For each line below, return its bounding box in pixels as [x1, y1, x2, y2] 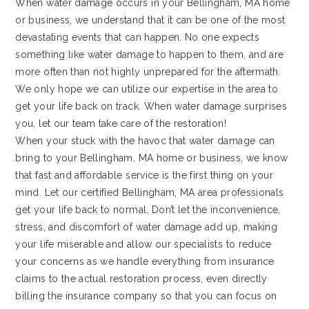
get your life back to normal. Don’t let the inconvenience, [15, 204, 281, 216]
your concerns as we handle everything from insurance [15, 256, 275, 268]
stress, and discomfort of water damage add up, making [15, 221, 277, 233]
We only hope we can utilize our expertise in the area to [15, 83, 279, 95]
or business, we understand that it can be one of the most [15, 14, 286, 26]
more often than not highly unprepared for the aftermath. [15, 66, 281, 78]
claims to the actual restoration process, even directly [15, 273, 268, 285]
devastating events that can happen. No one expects [15, 32, 259, 43]
